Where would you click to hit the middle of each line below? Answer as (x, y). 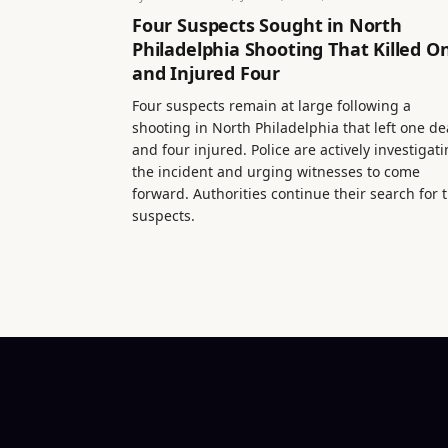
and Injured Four (206, 72)
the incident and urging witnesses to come (276, 171)
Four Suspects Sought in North (267, 24)
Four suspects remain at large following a (271, 105)
